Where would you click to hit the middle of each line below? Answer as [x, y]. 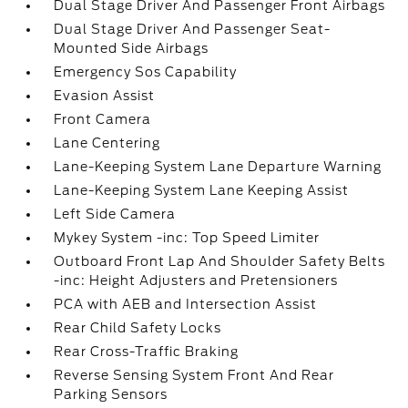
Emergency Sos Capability [146, 72]
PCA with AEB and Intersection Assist [186, 304]
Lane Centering [107, 143]
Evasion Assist [105, 96]
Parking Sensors [111, 394]
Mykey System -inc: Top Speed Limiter [187, 238]
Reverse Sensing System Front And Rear [194, 375]
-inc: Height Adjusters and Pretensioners [196, 280]
